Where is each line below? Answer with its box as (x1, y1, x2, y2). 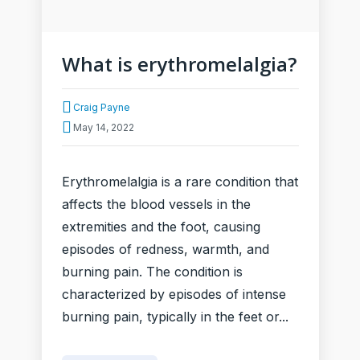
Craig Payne (72, 101, 130, 113)
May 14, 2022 (72, 121, 134, 133)
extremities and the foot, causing (61, 219, 260, 235)
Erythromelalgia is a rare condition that (61, 174, 298, 190)
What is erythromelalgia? (61, 51, 297, 77)
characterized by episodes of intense (61, 286, 286, 302)
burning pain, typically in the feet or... (61, 309, 288, 325)
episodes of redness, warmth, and (61, 241, 269, 257)
